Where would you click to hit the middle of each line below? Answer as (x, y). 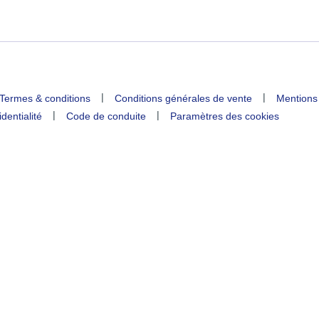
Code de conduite (106, 116)
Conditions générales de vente (183, 98)
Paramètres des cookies (225, 116)
